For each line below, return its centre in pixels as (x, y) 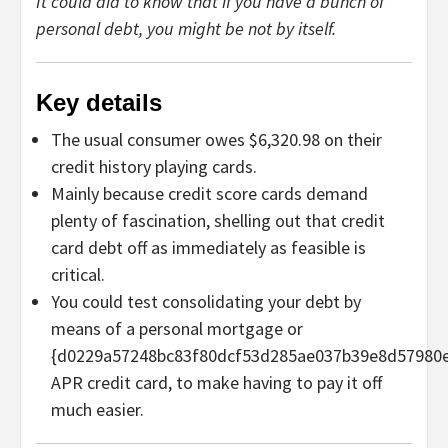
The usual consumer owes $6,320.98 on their (216, 140)
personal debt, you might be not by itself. (186, 29)
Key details (99, 103)
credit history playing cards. (154, 167)
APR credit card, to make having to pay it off (216, 383)
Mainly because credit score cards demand (209, 194)
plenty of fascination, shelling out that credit (218, 221)
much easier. (97, 410)
